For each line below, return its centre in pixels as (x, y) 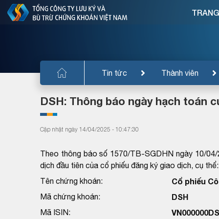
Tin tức (114, 73)
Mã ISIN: (55, 212)
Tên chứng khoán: (71, 181)
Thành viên (180, 73)
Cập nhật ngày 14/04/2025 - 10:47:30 (89, 129)
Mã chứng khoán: (70, 196)
